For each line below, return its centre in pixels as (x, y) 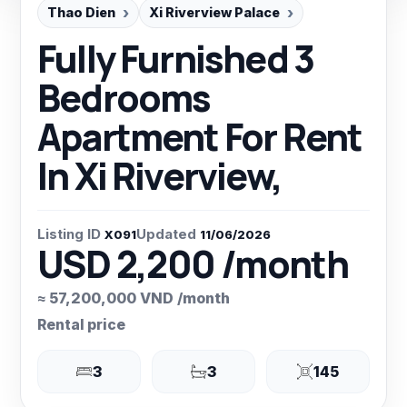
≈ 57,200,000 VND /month (134, 298)
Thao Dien (81, 13)
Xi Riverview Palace (214, 13)
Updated (166, 233)
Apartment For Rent (200, 136)
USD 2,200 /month (193, 263)
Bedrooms (124, 97)
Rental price (81, 324)
